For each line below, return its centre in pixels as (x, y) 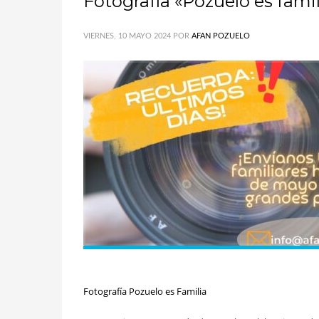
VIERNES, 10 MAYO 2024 (127, 36)
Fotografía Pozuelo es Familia (145, 291)
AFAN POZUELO (221, 36)
